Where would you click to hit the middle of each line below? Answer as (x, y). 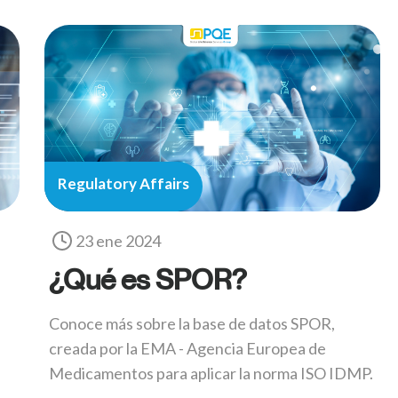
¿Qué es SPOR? (148, 279)
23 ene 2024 (118, 241)
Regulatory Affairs (123, 184)
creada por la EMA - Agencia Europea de (187, 349)
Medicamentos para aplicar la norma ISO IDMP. (211, 374)
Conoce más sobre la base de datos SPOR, (192, 324)
